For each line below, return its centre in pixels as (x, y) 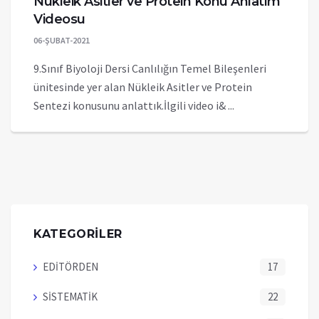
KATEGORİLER (78, 234)
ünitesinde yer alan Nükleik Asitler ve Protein (143, 87)
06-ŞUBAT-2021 (62, 40)
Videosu (59, 19)
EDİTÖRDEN (70, 266)
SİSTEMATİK (70, 296)
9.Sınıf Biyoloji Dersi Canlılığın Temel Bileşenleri (150, 68)
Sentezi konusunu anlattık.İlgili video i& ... (134, 105)
